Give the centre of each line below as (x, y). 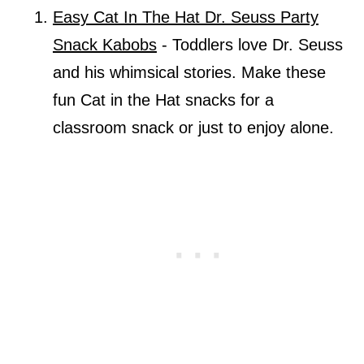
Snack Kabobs (104, 45)
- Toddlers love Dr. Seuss (249, 45)
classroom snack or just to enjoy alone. (195, 128)
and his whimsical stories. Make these (189, 73)
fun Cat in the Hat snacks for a (163, 100)
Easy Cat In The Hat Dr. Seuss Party (185, 17)
